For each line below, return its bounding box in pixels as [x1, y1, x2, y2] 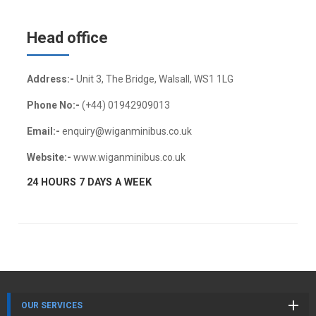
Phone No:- [26, 99, 82, 111]
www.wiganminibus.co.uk [73, 152, 186, 163]
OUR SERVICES [21, 300, 83, 310]
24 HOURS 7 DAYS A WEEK [26, 176, 152, 188]
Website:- [26, 152, 73, 163]
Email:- [26, 126, 62, 137]
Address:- [26, 73, 76, 85]
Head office [26, 29, 108, 47]
